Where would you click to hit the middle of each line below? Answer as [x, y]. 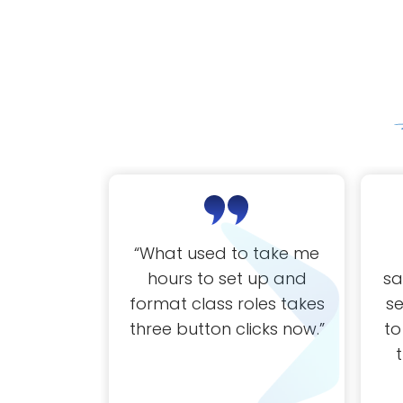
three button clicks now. [224, 328]
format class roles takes [227, 303]
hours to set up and [227, 278]
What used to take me [229, 253]
